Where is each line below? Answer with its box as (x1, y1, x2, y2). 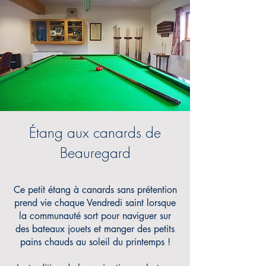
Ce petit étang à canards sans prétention (13, 183, 177, 196)
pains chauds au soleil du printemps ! (20, 236, 170, 248)
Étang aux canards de (29, 126, 161, 140)
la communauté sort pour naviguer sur (19, 210, 171, 222)
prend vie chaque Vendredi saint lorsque (14, 197, 176, 209)
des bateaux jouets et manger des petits (15, 223, 175, 235)
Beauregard (59, 146, 131, 160)
